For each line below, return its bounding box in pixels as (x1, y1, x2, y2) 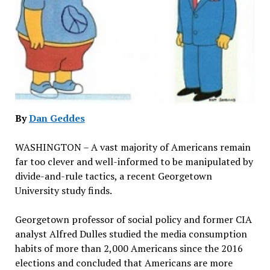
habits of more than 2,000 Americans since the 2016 (14, 241, 243, 255)
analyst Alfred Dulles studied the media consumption (14, 227, 247, 240)
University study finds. (14, 183, 112, 197)
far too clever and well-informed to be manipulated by (14, 154, 253, 168)
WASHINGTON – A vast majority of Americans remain (14, 140, 251, 154)
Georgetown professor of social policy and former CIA (14, 212, 252, 226)
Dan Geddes (28, 111, 85, 125)
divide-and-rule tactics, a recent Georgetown (14, 169, 212, 183)
